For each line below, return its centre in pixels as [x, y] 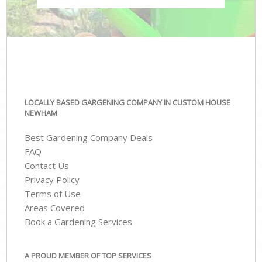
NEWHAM [41, 113]
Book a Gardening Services [79, 222]
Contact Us [47, 166]
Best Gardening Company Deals [89, 138]
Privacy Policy [52, 180]
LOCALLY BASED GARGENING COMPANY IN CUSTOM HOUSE [128, 102]
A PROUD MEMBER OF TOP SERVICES [88, 255]
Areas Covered [55, 208]
